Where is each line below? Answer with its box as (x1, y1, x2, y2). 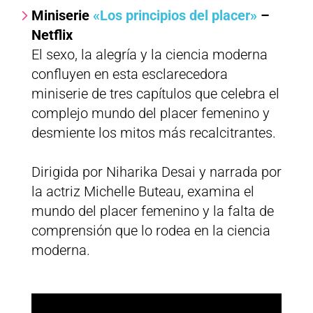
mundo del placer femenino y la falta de (31, 203, 274, 220)
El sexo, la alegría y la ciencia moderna (31, 46, 268, 64)
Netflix (31, 27, 73, 44)
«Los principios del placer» (92, 7, 257, 24)
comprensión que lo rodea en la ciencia (31, 222, 270, 240)
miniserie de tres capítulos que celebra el (31, 85, 279, 103)
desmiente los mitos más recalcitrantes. (31, 124, 276, 142)
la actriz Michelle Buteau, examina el (31, 183, 254, 201)
